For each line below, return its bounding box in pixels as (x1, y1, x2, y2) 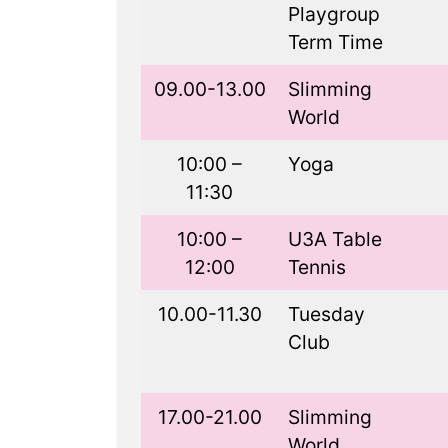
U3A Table (287, 227, 382, 251)
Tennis (287, 255, 346, 279)
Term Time (287, 30, 383, 54)
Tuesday (287, 302, 365, 326)
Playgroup (287, 2, 380, 26)
